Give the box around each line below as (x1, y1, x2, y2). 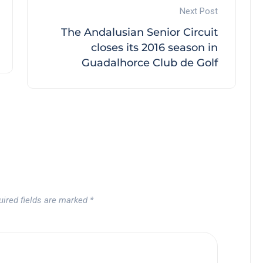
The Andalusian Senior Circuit (61, 26, 218, 39)
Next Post (180, 6, 218, 17)
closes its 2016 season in (91, 41, 218, 55)
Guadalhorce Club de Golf (82, 56, 218, 70)
